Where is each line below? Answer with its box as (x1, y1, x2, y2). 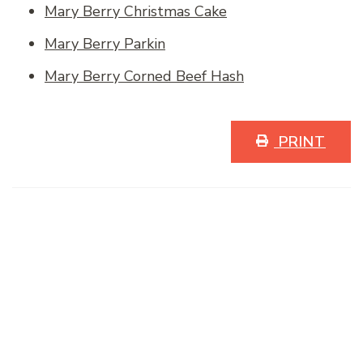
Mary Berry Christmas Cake (45, 2, 227, 22)
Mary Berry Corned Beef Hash (45, 66, 244, 87)
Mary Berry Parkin (45, 34, 165, 54)
